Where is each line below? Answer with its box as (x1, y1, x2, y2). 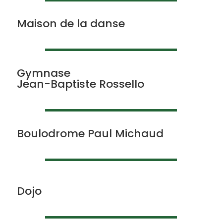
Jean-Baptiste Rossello (16, 76, 144, 92)
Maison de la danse (16, 16, 125, 31)
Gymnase (16, 65, 70, 81)
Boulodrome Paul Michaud (16, 126, 164, 141)
